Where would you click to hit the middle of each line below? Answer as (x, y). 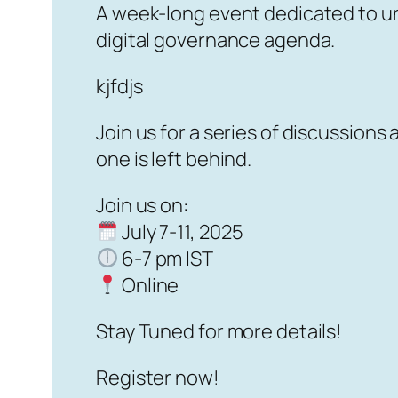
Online (149, 286)
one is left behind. (174, 159)
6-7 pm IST (166, 259)
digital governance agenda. (216, 40)
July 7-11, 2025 (181, 232)
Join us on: (142, 206)
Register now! (158, 378)
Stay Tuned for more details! (219, 332)
